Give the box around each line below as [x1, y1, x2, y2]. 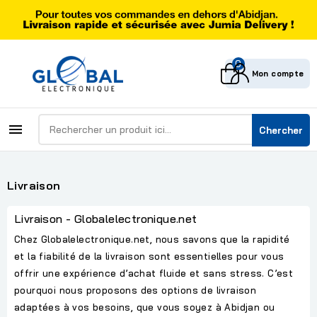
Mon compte [251, 68, 304, 79]
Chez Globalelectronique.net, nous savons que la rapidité [14, 234, 290, 246]
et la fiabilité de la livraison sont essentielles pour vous [14, 250, 284, 263]
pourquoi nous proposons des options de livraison [14, 284, 257, 296]
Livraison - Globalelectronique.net [14, 212, 197, 226]
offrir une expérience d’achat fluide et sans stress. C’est [14, 267, 294, 279]
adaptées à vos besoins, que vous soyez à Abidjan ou [14, 301, 275, 313]
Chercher [259, 125, 303, 137]
